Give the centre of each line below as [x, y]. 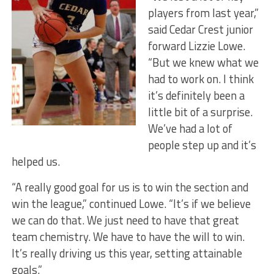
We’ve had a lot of [190, 129]
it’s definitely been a [196, 96]
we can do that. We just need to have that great [125, 220]
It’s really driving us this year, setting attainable [127, 254]
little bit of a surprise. [200, 112]
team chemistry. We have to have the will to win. [128, 237]
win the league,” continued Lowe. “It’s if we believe [131, 204]
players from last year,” [203, 13]
